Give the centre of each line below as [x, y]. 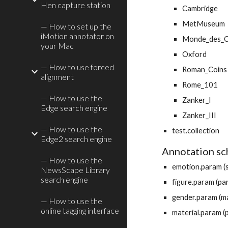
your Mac [57, 46]
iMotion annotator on [77, 36]
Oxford [195, 54]
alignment [57, 77]
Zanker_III [199, 115]
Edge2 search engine [76, 139]
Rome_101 [200, 85]
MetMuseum [204, 24]
